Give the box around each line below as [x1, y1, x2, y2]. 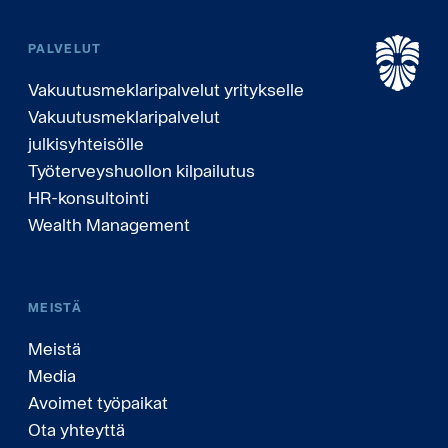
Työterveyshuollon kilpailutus [28, 159, 255, 181]
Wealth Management [28, 213, 190, 235]
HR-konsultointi [28, 186, 149, 208]
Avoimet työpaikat [28, 391, 168, 413]
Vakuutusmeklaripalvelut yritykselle [28, 78, 304, 100]
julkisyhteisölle [28, 132, 144, 154]
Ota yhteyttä [28, 418, 125, 440]
